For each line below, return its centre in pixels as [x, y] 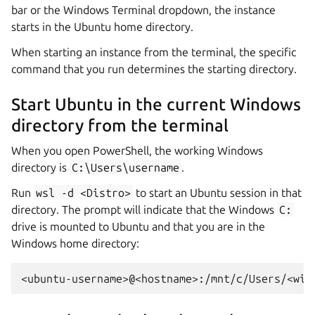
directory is [40, 167]
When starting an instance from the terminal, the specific [154, 52]
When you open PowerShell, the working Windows [137, 150]
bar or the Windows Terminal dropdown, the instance [143, 9]
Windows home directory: [75, 243]
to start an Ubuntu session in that [218, 192]
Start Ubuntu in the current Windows [156, 104]
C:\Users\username [126, 167]
